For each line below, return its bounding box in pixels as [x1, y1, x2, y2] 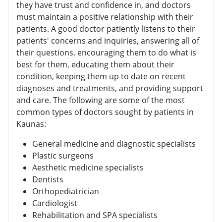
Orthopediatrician [32, 186, 99, 197]
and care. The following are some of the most [16, 95, 185, 106]
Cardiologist [32, 198, 77, 209]
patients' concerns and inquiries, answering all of [16, 35, 199, 47]
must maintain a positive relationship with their [16, 11, 193, 23]
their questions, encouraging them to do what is [16, 47, 196, 58]
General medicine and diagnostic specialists [32, 138, 196, 150]
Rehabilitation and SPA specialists [32, 210, 158, 221]
